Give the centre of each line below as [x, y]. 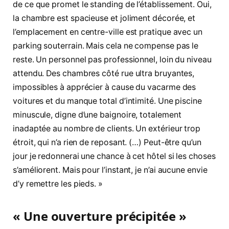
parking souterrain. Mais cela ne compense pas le [106, 46]
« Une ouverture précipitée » [100, 216]
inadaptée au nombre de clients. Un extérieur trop [107, 129]
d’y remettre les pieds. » [58, 184]
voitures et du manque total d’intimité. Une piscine [107, 101]
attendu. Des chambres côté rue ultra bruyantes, [104, 74]
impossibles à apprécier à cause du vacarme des [105, 87]
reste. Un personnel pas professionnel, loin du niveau [112, 60]
